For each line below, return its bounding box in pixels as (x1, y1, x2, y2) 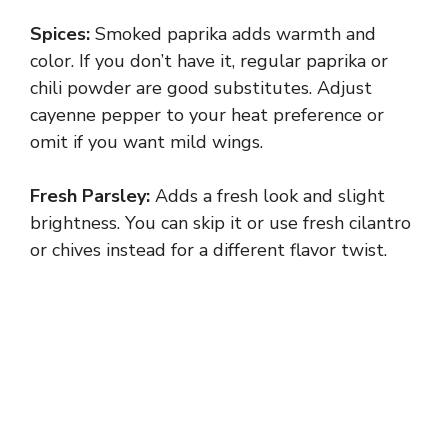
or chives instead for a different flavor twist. (30, 238, 387, 263)
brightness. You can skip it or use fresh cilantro (30, 211, 411, 236)
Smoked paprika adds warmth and (90, 22, 376, 47)
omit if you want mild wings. (30, 130, 263, 155)
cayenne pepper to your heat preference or (30, 103, 384, 128)
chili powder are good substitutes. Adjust (30, 76, 372, 101)
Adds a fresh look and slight (150, 184, 385, 209)
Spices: (30, 22, 90, 47)
